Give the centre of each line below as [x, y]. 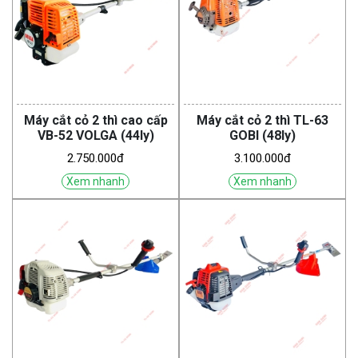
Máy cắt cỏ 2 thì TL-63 [263, 121]
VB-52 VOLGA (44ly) [137, 136]
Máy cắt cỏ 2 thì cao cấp [95, 121]
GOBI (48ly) [263, 136]
